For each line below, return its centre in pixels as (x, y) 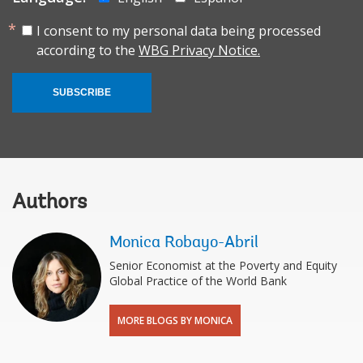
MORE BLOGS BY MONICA (175, 321)
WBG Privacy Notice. (199, 51)
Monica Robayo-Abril (184, 243)
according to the (88, 51)
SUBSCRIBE (82, 93)
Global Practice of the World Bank (198, 281)
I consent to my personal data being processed (179, 31)
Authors (49, 204)
